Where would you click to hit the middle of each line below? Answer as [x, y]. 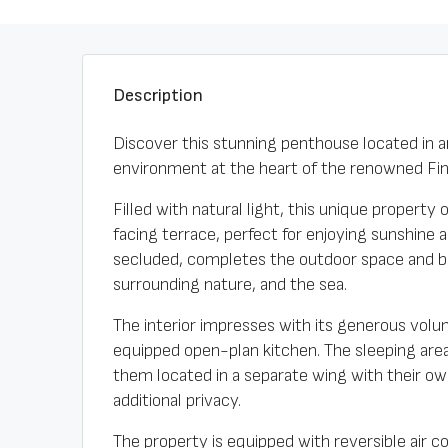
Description [158, 95]
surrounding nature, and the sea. [230, 284]
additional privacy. [177, 400]
